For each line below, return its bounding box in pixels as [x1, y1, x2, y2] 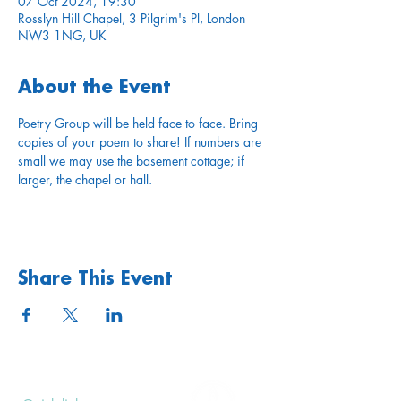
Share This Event [18, 269, 172, 289]
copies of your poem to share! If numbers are [18, 133, 265, 150]
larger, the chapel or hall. [18, 171, 152, 188]
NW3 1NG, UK [18, 27, 107, 44]
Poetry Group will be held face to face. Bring [18, 115, 261, 132]
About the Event [18, 78, 170, 98]
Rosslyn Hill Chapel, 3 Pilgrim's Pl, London [18, 10, 245, 27]
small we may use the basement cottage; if [18, 152, 248, 169]
